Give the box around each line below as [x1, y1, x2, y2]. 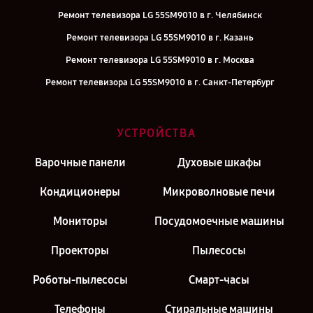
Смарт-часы [189, 273, 249, 286]
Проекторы [51, 244, 109, 257]
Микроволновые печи [163, 185, 275, 198]
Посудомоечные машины [154, 214, 284, 228]
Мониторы [52, 214, 108, 228]
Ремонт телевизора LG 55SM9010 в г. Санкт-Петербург [45, 77, 275, 88]
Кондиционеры [40, 185, 120, 198]
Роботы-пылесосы [32, 273, 128, 286]
